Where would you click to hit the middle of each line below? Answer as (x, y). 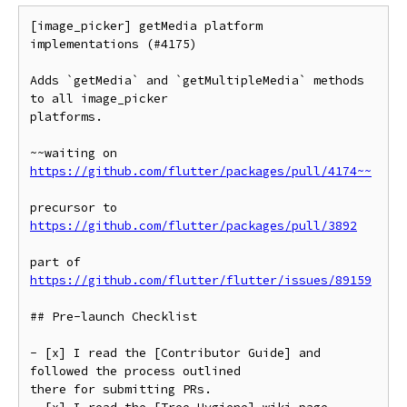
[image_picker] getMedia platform (146, 26)
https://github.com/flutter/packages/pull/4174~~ (201, 171)
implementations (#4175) (114, 44)
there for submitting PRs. (121, 389)
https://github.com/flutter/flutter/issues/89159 (201, 280)
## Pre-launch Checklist (114, 317)
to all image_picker (99, 99)
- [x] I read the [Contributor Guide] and (175, 353)
